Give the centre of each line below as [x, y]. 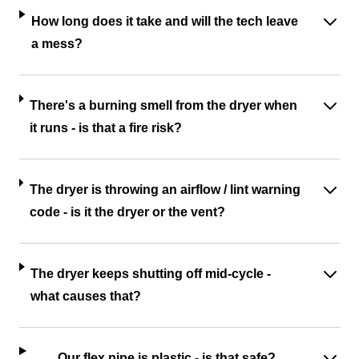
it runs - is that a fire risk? [106, 127]
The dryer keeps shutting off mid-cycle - [151, 273]
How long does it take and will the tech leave [165, 21]
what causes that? [86, 296]
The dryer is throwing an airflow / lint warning [165, 189]
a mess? [57, 43]
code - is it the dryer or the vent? [127, 212]
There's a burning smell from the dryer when [164, 105]
